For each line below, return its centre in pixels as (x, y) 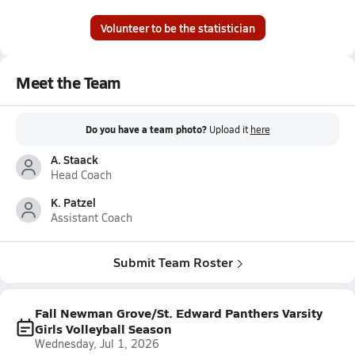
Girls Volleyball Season (103, 328)
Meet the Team (69, 82)
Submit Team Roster (173, 262)
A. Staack (74, 159)
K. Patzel (73, 202)
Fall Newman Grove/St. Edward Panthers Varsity (179, 313)
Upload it (229, 129)
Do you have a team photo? (146, 130)
